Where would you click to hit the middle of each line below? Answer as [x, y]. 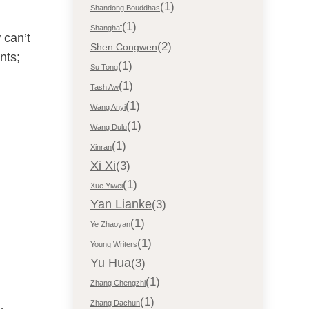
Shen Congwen [124, 47]
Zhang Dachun [115, 303]
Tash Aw [104, 87]
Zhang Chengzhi [118, 283]
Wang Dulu [109, 127]
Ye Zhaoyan [110, 224]
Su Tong [104, 67]
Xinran [101, 147]
